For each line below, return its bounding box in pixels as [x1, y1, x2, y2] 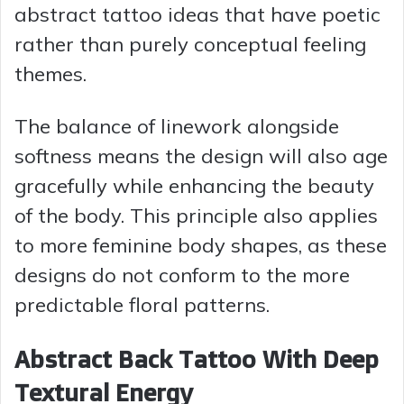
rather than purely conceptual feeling [14, 31, 366, 57]
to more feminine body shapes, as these [14, 232, 387, 258]
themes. [14, 60, 87, 87]
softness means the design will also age [14, 142, 388, 169]
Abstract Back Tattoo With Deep [14, 343, 379, 374]
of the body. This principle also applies [14, 202, 378, 228]
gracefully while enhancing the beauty [14, 172, 374, 198]
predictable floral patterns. [14, 291, 270, 317]
